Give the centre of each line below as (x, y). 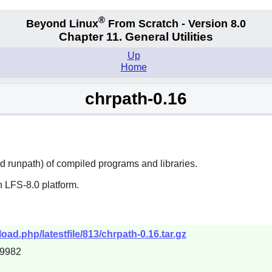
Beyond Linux (62, 23)
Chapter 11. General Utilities (136, 37)
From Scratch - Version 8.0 (175, 23)
